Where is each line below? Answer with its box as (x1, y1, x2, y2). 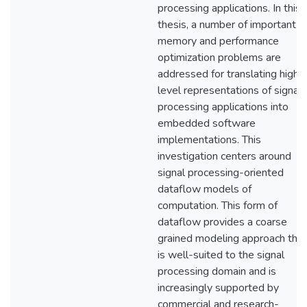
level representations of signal (158, 83, 302, 98)
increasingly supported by (158, 280, 279, 295)
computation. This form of (158, 198, 278, 213)
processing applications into (158, 99, 288, 114)
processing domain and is (158, 264, 276, 279)
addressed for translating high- (158, 66, 304, 82)
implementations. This (158, 132, 261, 147)
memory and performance (158, 34, 279, 49)
